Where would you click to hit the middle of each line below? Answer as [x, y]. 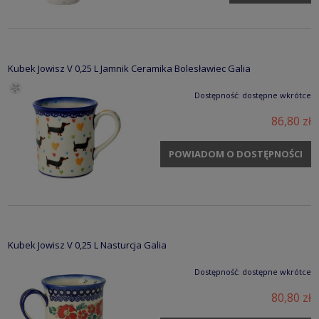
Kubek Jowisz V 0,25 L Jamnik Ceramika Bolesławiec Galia [129, 69]
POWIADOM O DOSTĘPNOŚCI [235, 153]
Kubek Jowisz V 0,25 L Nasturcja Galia [87, 245]
